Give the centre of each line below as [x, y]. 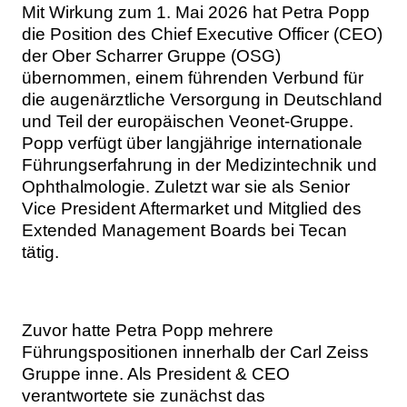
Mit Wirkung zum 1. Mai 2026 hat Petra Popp [196, 12]
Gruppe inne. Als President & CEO [156, 374]
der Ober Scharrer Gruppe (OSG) [151, 56]
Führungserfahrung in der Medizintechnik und [199, 165]
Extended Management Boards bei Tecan [184, 230]
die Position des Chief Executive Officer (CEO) [202, 34]
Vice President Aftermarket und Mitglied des [192, 208]
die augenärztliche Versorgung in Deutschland [202, 99]
